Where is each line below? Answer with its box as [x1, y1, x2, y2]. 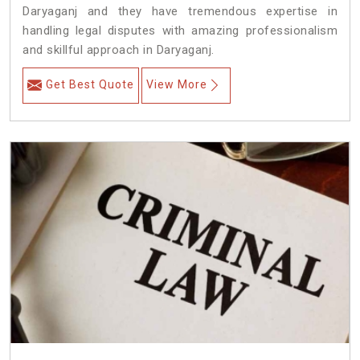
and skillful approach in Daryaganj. [22, 43, 215, 58]
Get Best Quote [46, 78, 134, 92]
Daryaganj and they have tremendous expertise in [22, 4, 337, 19]
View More [146, 78, 207, 92]
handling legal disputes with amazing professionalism [22, 23, 337, 39]
